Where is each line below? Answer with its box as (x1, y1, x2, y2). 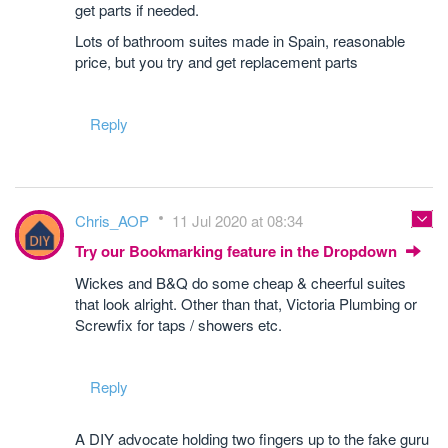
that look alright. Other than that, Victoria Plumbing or (75, 293, 417, 314)
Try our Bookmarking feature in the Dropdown (75, 240, 401, 262)
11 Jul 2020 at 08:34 (172, 210, 303, 231)
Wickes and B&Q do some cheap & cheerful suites (75, 272, 406, 293)
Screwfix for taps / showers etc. (75, 314, 282, 335)
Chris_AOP (75, 210, 153, 231)
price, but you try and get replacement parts (75, 51, 358, 72)
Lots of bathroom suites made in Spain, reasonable (75, 30, 405, 51)
